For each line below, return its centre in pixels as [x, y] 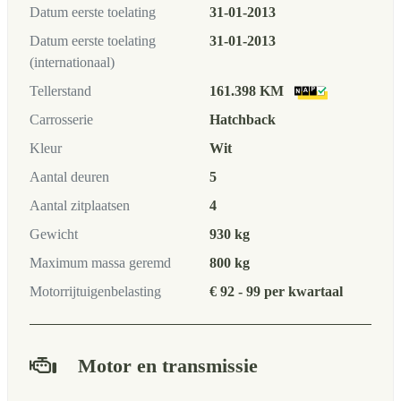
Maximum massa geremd [100, 263]
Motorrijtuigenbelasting [95, 292]
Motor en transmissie [168, 366]
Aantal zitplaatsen [80, 206]
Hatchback [243, 120]
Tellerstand [60, 91]
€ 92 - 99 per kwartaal [276, 292]
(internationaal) [72, 63]
